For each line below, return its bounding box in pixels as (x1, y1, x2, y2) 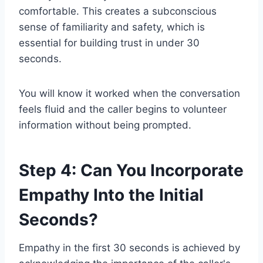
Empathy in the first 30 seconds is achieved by (19, 242, 240, 254)
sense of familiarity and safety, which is (19, 21, 205, 33)
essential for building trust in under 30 (19, 37, 200, 49)
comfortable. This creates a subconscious (19, 5, 217, 18)
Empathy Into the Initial (19, 185, 204, 205)
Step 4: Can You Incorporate (19, 160, 244, 181)
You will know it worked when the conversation (19, 87, 240, 100)
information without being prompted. (19, 119, 191, 131)
